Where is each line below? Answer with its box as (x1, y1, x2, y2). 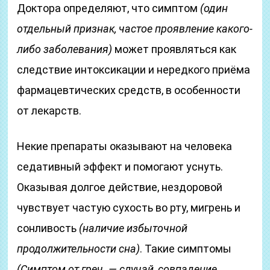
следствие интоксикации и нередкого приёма (17, 63, 251, 76)
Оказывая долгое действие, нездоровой (17, 181, 223, 193)
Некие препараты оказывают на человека (17, 140, 233, 152)
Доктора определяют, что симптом (17, 2, 201, 14)
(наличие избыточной (79, 222, 188, 234)
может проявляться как (112, 43, 237, 55)
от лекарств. (17, 104, 82, 117)
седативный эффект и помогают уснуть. (17, 160, 224, 173)
